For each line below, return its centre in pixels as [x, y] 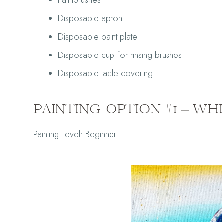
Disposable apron [90, 18]
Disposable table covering [106, 73]
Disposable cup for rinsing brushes [120, 55]
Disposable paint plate [98, 37]
